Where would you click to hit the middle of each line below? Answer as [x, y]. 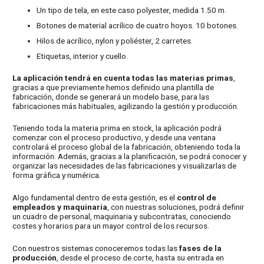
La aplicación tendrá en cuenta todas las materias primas [123, 77]
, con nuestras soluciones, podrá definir [176, 207]
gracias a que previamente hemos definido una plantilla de [113, 87]
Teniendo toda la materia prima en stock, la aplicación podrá [117, 128]
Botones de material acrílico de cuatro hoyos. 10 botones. [138, 25]
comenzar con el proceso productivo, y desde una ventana [114, 138]
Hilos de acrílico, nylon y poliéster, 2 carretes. [115, 40]
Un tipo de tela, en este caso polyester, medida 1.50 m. [132, 10]
